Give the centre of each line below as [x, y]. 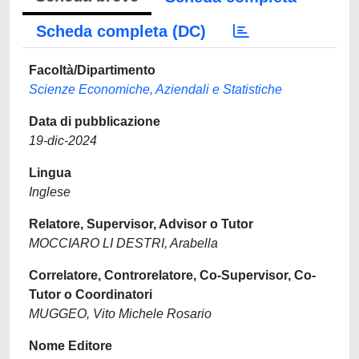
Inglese [50, 192]
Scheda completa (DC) [121, 31]
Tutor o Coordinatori [91, 294]
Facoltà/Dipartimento [92, 70]
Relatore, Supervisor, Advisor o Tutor [141, 224]
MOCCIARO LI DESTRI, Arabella [123, 243]
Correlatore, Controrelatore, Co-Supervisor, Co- [172, 275]
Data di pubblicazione [95, 121]
